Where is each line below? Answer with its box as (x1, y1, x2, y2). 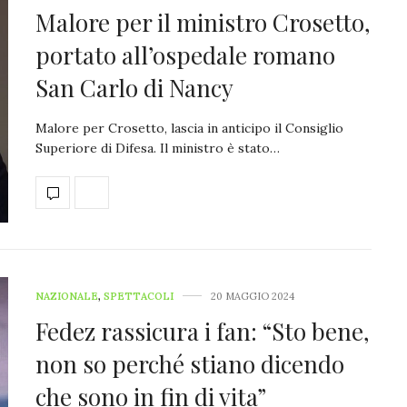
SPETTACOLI (104, 289, 174, 303)
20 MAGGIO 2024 (211, 289, 294, 303)
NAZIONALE (35, 289, 98, 303)
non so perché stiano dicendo (35, 347, 344, 380)
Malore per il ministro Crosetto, (35, 5, 371, 38)
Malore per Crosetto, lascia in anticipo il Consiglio (35, 119, 343, 136)
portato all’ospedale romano (35, 38, 335, 71)
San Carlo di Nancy (35, 71, 233, 104)
